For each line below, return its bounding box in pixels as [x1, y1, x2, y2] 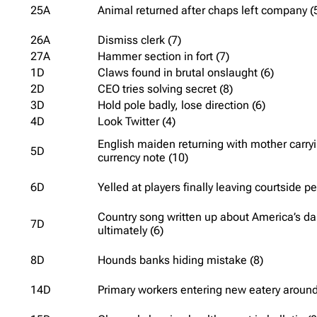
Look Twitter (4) [98, 114, 176, 128]
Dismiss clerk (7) [98, 33, 182, 47]
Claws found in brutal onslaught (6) [98, 65, 275, 79]
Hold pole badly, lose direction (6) [98, 98, 266, 112]
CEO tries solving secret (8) [98, 81, 234, 96]
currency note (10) [98, 150, 189, 164]
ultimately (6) [98, 223, 164, 237]
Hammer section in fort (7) [98, 49, 230, 63]
